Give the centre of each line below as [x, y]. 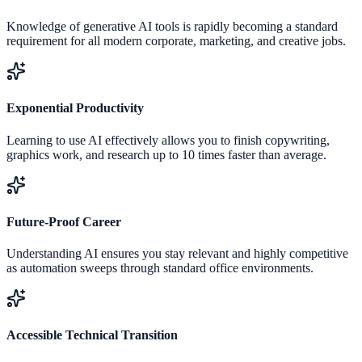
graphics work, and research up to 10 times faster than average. [166, 154]
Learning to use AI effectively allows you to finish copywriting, [168, 140]
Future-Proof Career [64, 221]
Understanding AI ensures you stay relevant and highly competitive [177, 254]
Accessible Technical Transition [92, 335]
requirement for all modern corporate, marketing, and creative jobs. [176, 41]
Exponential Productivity [75, 108]
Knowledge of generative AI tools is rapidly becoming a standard [172, 27]
